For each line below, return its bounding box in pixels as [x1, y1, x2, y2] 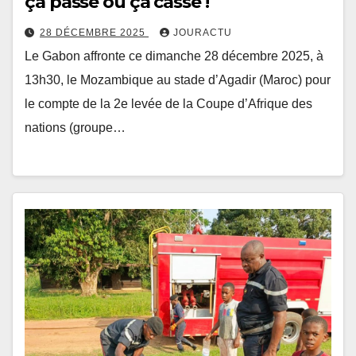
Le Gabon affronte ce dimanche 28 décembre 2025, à [25, 48, 323, 63]
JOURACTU [173, 26, 232, 38]
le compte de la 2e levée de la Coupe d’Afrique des [25, 96, 312, 110]
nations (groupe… [25, 120, 126, 134]
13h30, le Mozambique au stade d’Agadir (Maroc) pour [25, 72, 331, 87]
